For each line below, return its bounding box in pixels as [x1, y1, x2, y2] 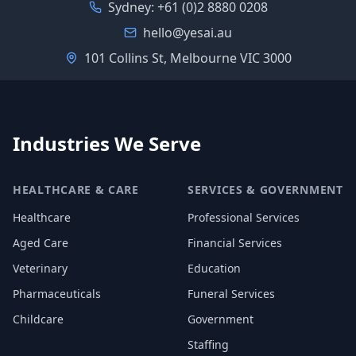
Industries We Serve [13, 130, 201, 157]
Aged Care [13, 235, 68, 250]
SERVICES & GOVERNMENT [188, 182, 343, 197]
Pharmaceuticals [13, 286, 101, 301]
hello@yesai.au [143, 24, 232, 41]
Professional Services [188, 210, 300, 225]
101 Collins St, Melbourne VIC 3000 [83, 49, 292, 67]
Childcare [13, 311, 64, 327]
